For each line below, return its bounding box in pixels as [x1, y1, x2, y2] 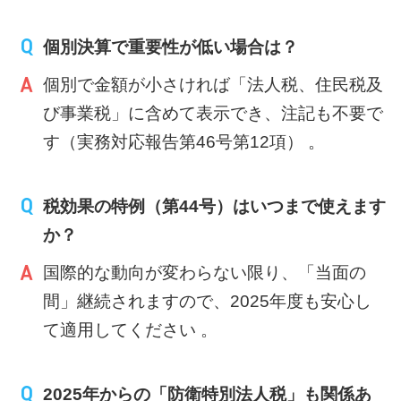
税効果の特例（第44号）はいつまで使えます [43, 197, 387, 216]
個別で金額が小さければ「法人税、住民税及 [43, 75, 384, 94]
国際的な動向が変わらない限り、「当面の [43, 263, 367, 282]
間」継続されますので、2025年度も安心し [43, 292, 372, 311]
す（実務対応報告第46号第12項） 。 [43, 132, 326, 151]
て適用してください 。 [43, 320, 218, 339]
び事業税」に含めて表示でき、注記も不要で [43, 104, 384, 123]
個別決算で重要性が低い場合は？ [43, 38, 299, 56]
